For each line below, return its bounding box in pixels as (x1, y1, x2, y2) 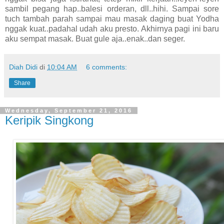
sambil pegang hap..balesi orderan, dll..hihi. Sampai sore (5, 4, 219, 13)
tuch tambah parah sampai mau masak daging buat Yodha (5, 14, 219, 23)
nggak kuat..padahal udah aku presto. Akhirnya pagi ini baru (5, 24, 219, 33)
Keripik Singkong (5, 113, 93, 127)
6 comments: (86, 63, 127, 71)
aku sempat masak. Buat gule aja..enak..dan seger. (5, 34, 185, 43)
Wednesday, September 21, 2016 (5, 107, 132, 114)
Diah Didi (9, 63, 37, 71)
